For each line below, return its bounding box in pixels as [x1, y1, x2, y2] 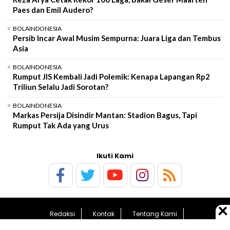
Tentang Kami [132, 209, 177, 218]
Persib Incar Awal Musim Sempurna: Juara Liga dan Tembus [13, 33, 221, 43]
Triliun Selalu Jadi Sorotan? [13, 82, 108, 91]
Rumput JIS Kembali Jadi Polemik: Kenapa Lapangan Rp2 [13, 71, 210, 81]
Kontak [93, 209, 114, 218]
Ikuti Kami [97, 150, 133, 161]
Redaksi [50, 209, 75, 218]
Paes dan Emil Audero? [13, 5, 93, 14]
